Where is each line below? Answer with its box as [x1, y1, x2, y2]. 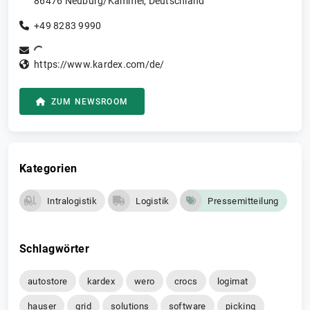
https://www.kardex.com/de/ [34, 59, 165, 71]
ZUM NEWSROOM [51, 97, 128, 107]
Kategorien [19, 162, 77, 176]
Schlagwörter [19, 242, 90, 256]
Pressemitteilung [208, 195, 279, 206]
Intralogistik [47, 195, 98, 206]
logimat [217, 275, 248, 286]
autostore [28, 275, 68, 286]
